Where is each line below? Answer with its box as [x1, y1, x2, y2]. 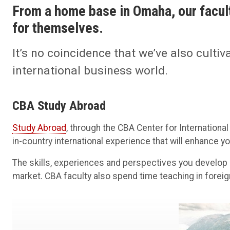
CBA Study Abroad [12, 98, 106, 113]
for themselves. [12, 19, 103, 36]
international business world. [12, 63, 168, 78]
